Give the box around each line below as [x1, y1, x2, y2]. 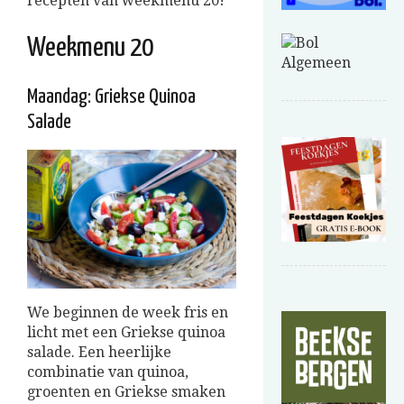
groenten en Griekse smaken [27, 383, 225, 401]
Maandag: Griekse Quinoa [27, 87, 196, 108]
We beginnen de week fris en [27, 304, 228, 322]
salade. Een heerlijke [27, 344, 171, 362]
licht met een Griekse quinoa [27, 324, 225, 342]
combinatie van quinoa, [27, 363, 188, 381]
